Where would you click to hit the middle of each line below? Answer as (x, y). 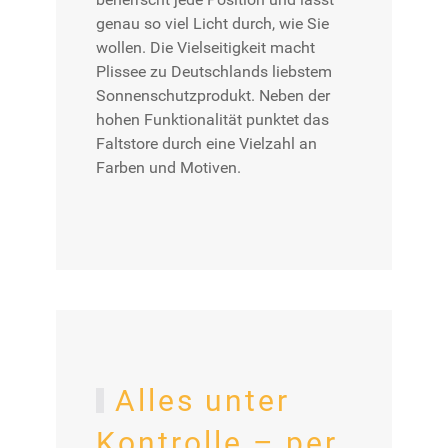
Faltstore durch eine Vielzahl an (206, 143)
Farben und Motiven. (168, 167)
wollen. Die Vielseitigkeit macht (205, 47)
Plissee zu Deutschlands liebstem (214, 71)
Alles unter (202, 400)
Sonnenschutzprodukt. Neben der (213, 95)
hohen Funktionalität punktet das (212, 119)
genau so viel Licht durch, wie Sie (212, 23)
